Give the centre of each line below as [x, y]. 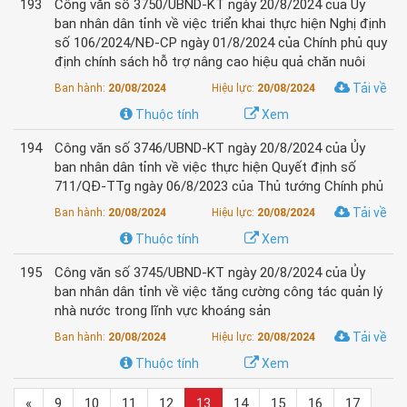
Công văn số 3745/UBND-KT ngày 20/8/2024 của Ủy [210, 273]
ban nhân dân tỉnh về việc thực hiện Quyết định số [205, 167]
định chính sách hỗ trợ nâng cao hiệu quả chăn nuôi [210, 62]
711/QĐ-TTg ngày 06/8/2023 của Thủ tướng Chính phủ [219, 186]
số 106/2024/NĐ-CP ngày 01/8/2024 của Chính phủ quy [221, 43]
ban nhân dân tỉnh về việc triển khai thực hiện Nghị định [220, 24]
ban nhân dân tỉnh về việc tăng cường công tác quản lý [218, 292]
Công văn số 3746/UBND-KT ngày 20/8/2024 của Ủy [210, 148]
